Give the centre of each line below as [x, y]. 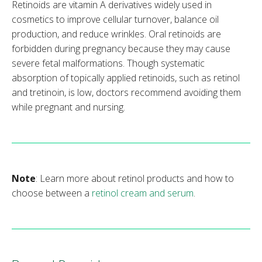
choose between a [52, 193]
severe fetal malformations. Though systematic [108, 63]
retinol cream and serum [143, 193]
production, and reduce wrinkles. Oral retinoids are [116, 34]
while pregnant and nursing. [68, 107]
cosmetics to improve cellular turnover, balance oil [115, 20]
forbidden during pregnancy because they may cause [121, 49]
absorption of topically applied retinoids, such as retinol [126, 78]
